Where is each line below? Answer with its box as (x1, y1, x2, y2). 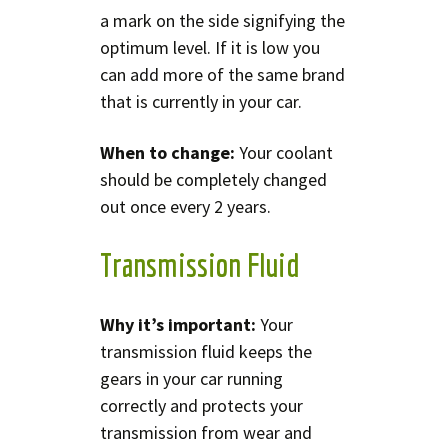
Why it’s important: (100, 312, 256, 336)
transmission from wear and (100, 420, 312, 444)
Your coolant (235, 140, 333, 164)
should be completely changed (100, 167, 327, 191)
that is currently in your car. (100, 89, 302, 113)
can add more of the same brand (100, 62, 345, 86)
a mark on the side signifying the (100, 8, 345, 32)
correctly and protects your (100, 393, 303, 417)
